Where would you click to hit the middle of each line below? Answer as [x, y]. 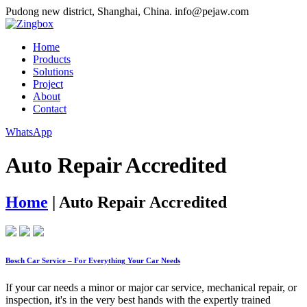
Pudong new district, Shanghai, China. [89, 11]
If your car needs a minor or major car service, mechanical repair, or [151, 287]
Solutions [53, 72]
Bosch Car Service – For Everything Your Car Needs [93, 260]
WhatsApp [29, 132]
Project [48, 84]
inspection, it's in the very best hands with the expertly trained [138, 299]
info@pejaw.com [212, 11]
